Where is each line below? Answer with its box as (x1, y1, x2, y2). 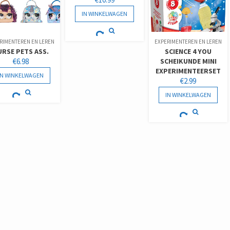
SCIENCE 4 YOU (165, 47, 212, 56)
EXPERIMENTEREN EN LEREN (155, 38, 222, 46)
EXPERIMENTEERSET (156, 66, 221, 76)
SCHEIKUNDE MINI (160, 56, 217, 66)
